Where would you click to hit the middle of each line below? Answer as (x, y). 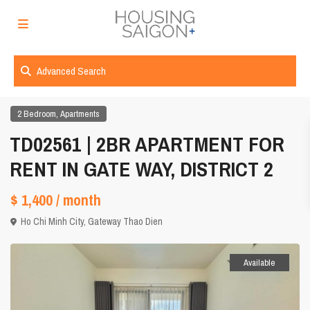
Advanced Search (71, 71)
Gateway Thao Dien (126, 222)
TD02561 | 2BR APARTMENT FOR (147, 144)
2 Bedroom (37, 114)
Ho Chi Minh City (53, 222)
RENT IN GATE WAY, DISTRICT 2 (142, 169)
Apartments (80, 114)
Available (259, 263)
